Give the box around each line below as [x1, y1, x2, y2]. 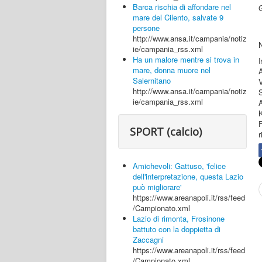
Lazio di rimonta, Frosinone [133, 213, 225, 224]
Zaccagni [133, 234, 164, 245]
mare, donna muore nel [133, 64, 211, 75]
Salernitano [133, 75, 171, 86]
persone [133, 22, 160, 33]
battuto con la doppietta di [133, 223, 220, 235]
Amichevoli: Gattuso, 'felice [133, 160, 226, 171]
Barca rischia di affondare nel [133, 1, 231, 12]
